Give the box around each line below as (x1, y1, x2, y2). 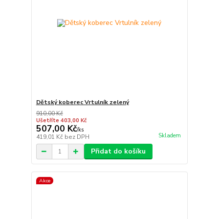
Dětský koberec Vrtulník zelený (36, 98, 129, 107)
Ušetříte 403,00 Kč (36, 117, 87, 125)
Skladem (158, 132, 181, 140)
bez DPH (64, 133, 89, 141)
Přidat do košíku (90, 147, 146, 156)
